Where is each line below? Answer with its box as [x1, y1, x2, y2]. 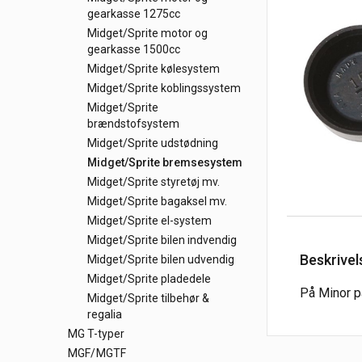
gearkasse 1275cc [87, 7, 180, 20]
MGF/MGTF [68, 347, 127, 360]
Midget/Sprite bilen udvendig [87, 253, 234, 266]
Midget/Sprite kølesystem [87, 62, 220, 75]
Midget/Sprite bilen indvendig [87, 234, 237, 246]
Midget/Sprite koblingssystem [87, 82, 241, 95]
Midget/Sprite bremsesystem [87, 156, 242, 169]
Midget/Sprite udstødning [87, 137, 218, 149]
